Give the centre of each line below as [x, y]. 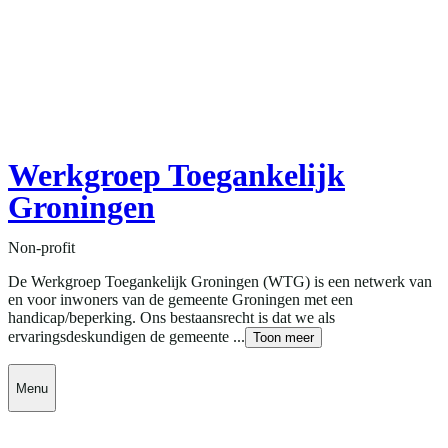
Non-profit [41, 248]
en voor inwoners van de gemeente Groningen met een [180, 300]
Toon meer [283, 338]
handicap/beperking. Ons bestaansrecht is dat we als [171, 318]
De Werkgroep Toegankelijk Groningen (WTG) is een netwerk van [220, 282]
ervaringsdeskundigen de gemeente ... [126, 337]
